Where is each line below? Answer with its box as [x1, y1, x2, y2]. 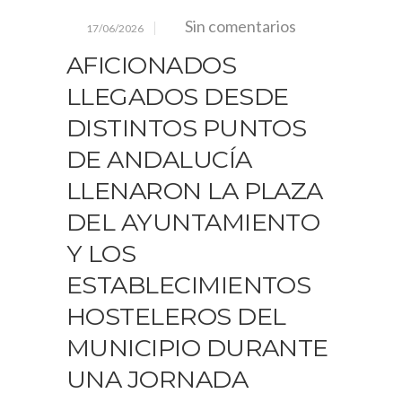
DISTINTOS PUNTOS [66, 113, 307, 144]
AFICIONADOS [66, 50, 237, 81]
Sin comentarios [185, 16, 296, 37]
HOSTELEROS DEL [66, 301, 286, 332]
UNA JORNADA [66, 364, 249, 395]
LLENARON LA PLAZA [66, 176, 323, 206]
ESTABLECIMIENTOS [66, 270, 311, 301]
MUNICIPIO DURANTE [66, 333, 328, 363]
